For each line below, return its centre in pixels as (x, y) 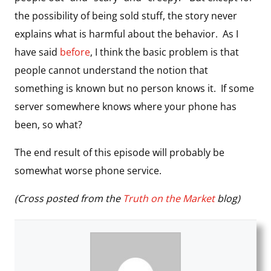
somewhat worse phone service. (88, 170)
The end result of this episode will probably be (119, 152)
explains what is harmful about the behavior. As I (126, 34)
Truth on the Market (169, 198)
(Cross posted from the (69, 198)
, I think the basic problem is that (165, 52)
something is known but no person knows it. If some (134, 88)
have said (37, 52)
